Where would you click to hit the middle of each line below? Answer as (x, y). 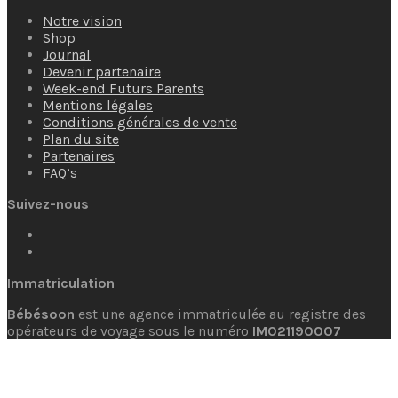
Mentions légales (98, 105)
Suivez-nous (48, 203)
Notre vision (82, 20)
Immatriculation (61, 283)
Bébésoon (41, 314)
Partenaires (79, 155)
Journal (67, 54)
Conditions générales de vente (140, 122)
